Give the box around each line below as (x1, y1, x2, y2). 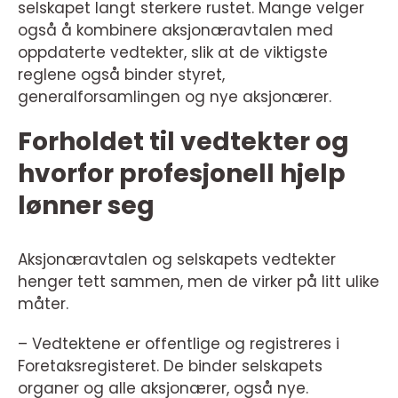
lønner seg (18, 188, 155, 224)
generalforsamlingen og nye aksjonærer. (18, 86, 331, 108)
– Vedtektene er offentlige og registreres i (18, 333, 339, 355)
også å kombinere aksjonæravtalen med (18, 20, 333, 42)
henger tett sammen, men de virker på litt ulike (18, 271, 379, 293)
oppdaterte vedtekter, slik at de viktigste (18, 42, 328, 64)
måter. (18, 293, 68, 315)
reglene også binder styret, (18, 64, 225, 86)
